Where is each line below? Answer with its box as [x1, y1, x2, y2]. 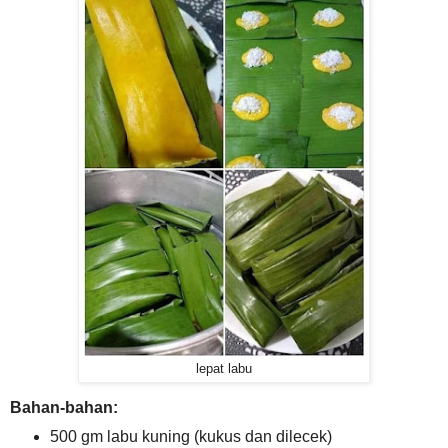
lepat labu [196, 361, 252, 376]
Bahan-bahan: [10, 399, 118, 417]
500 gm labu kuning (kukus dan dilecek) [49, 428, 332, 446]
